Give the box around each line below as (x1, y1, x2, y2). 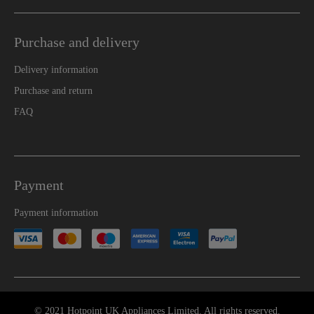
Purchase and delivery (14, 34, 139, 50)
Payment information (14, 207, 98, 218)
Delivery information (14, 64, 98, 75)
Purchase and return (14, 85, 93, 96)
